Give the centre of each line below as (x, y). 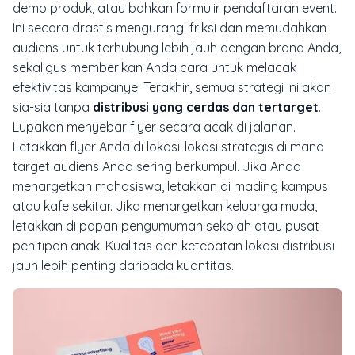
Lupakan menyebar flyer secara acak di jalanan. (154, 126)
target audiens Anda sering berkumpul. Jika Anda (157, 166)
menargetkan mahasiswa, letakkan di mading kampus (170, 186)
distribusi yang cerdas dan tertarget (206, 107)
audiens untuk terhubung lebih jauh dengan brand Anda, (177, 47)
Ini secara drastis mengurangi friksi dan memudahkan (170, 27)
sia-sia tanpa (53, 107)
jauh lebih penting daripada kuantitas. (123, 265)
